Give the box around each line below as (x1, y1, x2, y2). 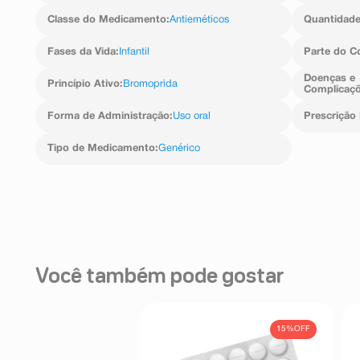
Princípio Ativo (47, 79, 120, 89)
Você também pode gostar (35, 267, 284, 287)
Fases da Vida (47, 47, 116, 57)
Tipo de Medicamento (47, 143, 155, 153)
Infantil (119, 47, 149, 57)
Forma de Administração (47, 111, 170, 121)
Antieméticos (170, 14, 229, 25)
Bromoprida (123, 79, 178, 89)
